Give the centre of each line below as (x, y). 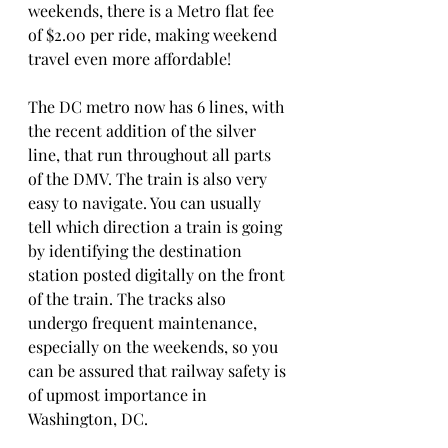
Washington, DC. (90, 418)
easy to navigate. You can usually (146, 202)
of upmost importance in (119, 394)
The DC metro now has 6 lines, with (158, 106)
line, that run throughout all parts (151, 154)
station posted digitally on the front (158, 274)
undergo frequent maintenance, (144, 322)
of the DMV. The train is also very (149, 178)
